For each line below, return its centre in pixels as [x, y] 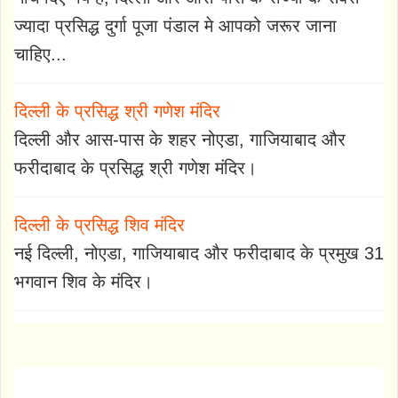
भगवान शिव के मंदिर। [84, 282]
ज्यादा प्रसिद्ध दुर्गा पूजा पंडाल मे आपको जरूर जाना [175, 26]
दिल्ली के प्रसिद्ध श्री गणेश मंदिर [117, 111]
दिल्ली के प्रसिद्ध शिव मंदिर [99, 225]
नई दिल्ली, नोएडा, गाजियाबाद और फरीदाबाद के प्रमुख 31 [199, 254]
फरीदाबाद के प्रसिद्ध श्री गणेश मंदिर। [135, 168]
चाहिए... [40, 55]
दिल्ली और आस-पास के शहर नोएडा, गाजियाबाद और [180, 140]
